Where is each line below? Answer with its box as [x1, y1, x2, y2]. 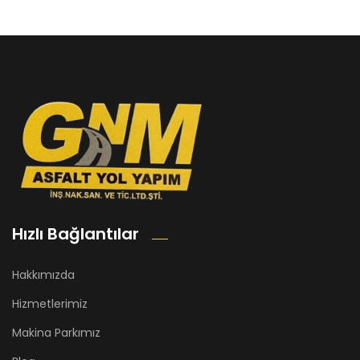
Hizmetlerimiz [12, 296, 88, 313]
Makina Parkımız [12, 325, 100, 342]
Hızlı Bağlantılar [12, 223, 139, 246]
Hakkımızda [12, 267, 75, 284]
